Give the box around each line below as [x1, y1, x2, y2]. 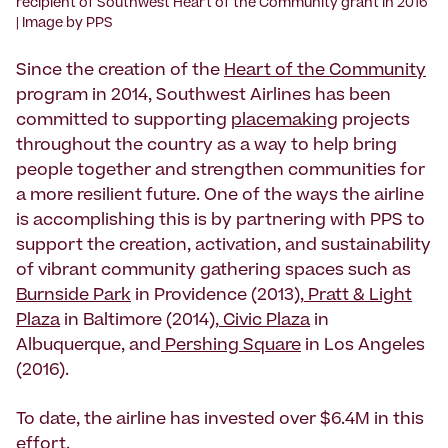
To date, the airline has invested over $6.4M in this [16, 412, 424, 429]
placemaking [231, 113, 338, 130]
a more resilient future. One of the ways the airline [16, 188, 424, 205]
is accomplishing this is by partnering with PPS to [16, 213, 425, 230]
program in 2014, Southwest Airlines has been [16, 88, 391, 105]
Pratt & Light [304, 288, 412, 305]
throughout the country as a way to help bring [16, 138, 397, 155]
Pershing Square [161, 338, 301, 355]
